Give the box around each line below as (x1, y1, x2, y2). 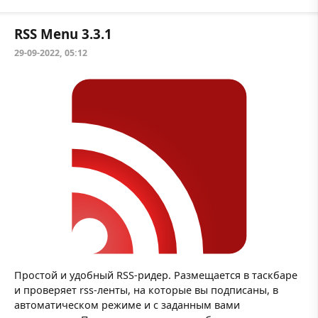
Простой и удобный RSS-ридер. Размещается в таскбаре (14, 268, 297, 282)
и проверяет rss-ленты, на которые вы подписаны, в (14, 283, 278, 297)
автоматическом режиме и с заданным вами (14, 297, 240, 312)
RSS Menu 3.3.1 (14, 24, 112, 43)
